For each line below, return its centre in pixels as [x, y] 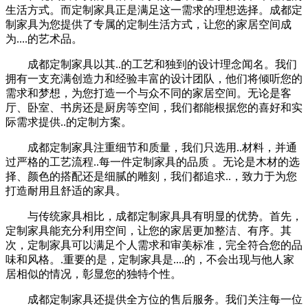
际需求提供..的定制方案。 [69, 122]
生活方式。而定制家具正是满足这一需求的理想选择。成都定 [154, 10]
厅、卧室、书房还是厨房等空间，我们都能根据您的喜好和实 [154, 107]
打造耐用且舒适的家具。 [66, 190]
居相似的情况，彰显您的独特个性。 [93, 274]
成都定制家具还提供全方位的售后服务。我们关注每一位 [165, 299]
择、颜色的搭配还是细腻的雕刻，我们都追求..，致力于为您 [151, 176]
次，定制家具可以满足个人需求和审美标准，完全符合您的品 [154, 245]
